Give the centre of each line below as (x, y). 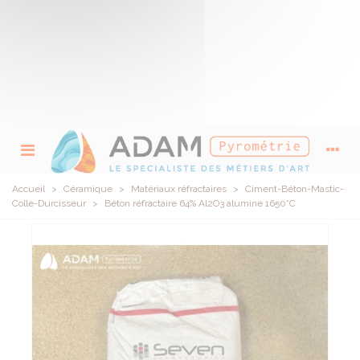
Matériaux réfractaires (179, 188)
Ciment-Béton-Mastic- (295, 188)
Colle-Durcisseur (49, 203)
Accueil (29, 188)
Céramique (88, 188)
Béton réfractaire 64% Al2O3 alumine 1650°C (200, 203)
